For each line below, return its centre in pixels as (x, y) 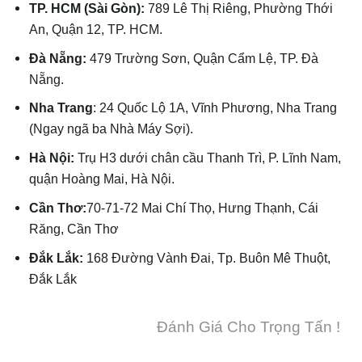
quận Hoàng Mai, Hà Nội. (102, 179)
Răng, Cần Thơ (74, 228)
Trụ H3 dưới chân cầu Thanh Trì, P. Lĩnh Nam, (210, 158)
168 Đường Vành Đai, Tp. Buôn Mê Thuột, (207, 257)
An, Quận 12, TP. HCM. (96, 29)
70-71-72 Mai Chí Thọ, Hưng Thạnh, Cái (203, 207)
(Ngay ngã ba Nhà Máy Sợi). (112, 129)
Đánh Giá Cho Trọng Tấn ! (248, 326)
